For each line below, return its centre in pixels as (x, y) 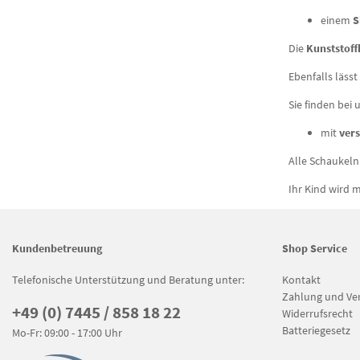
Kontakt (301, 279)
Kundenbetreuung (57, 248)
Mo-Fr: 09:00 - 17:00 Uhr (67, 332)
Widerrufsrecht (317, 313)
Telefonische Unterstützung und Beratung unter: (128, 279)
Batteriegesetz (316, 330)
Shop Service (315, 248)
